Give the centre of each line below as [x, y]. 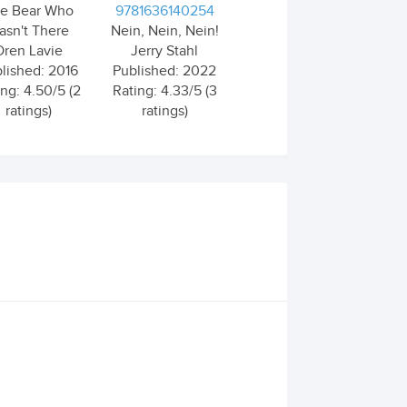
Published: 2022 [164, 71]
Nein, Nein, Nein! [164, 31]
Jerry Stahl [164, 51]
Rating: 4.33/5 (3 [164, 91]
